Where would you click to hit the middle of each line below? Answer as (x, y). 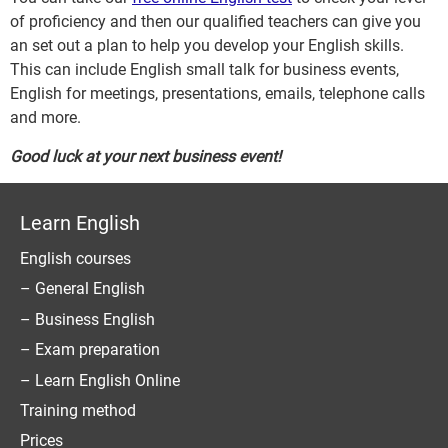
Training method (78, 410)
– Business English (87, 319)
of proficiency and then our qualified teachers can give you (215, 22)
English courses (75, 258)
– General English (82, 289)
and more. (45, 118)
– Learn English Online (100, 380)
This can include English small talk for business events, (204, 70)
